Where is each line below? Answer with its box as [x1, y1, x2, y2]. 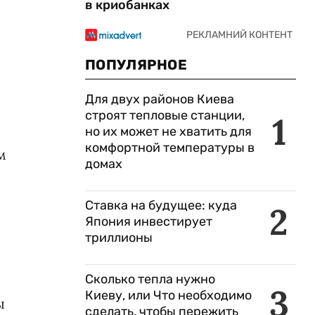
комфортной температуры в [85, 140, 255, 155]
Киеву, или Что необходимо [85, 288, 252, 303]
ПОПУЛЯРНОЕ [85, 56, 187, 73]
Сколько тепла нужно [85, 271, 215, 287]
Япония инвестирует [85, 214, 212, 229]
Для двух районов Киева [85, 91, 234, 107]
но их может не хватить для [85, 124, 252, 139]
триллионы [85, 230, 153, 245]
